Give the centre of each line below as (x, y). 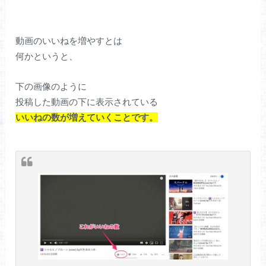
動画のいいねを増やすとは (69, 41)
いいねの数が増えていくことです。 (87, 117)
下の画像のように (51, 86)
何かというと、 (47, 56)
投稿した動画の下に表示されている (87, 102)
